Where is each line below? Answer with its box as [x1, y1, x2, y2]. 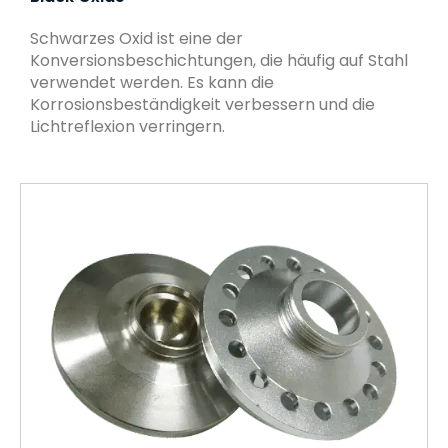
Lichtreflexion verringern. [30, 115, 225, 139]
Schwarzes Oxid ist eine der [30, 27, 243, 51]
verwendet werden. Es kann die [30, 71, 274, 95]
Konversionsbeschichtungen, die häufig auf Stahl [30, 49, 408, 73]
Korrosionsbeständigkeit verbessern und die [30, 93, 375, 117]
